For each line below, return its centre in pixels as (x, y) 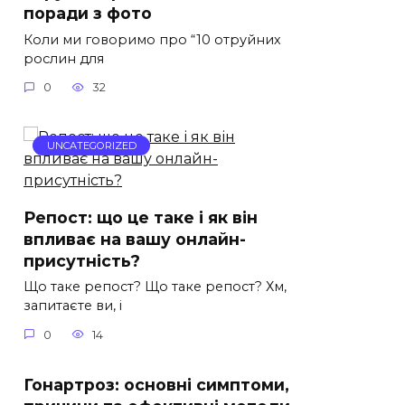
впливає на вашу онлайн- (135, 239)
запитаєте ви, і (73, 306)
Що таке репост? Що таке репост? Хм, (155, 287)
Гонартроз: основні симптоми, (156, 384)
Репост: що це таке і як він (141, 217)
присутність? (82, 260)
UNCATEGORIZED (91, 146)
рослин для (64, 58)
